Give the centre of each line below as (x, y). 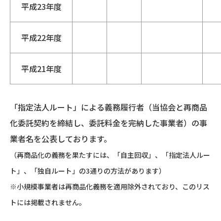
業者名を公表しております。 (61, 139)
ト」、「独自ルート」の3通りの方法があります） (88, 171)
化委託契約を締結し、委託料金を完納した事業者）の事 (109, 123)
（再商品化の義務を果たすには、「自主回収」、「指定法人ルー (110, 155)
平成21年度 (41, 69)
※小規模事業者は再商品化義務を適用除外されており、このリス (110, 187)
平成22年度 (41, 38)
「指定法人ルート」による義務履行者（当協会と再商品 (109, 107)
